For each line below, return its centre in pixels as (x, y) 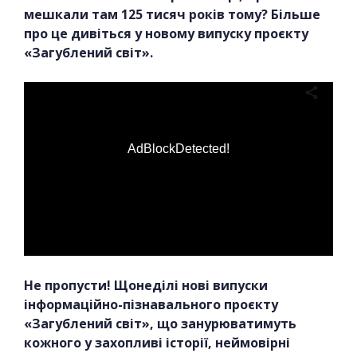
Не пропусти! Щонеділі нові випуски (146, 286)
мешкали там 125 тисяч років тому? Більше (172, 14)
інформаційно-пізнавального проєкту (151, 305)
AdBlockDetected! (178, 148)
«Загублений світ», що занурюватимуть (160, 324)
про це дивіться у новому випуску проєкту (166, 33)
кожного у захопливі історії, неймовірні (157, 343)
